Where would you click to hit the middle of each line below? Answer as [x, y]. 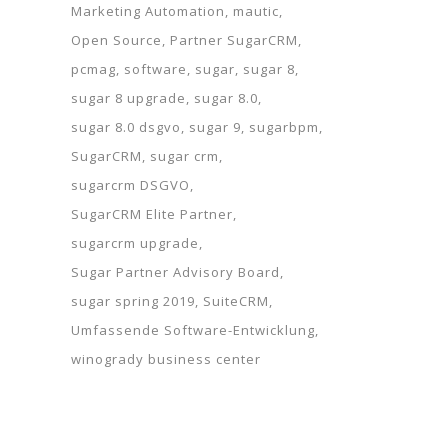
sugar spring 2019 [133, 301]
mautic [256, 11]
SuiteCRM [236, 301]
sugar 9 [215, 127]
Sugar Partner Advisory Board [175, 272]
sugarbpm [284, 127]
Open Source [116, 40]
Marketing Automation [148, 11]
